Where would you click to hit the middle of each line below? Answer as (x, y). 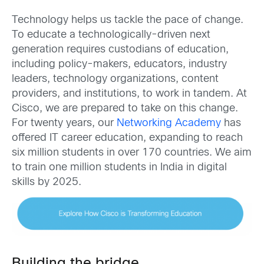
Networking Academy (169, 123)
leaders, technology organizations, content (115, 79)
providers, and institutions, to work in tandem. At (129, 94)
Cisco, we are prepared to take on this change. (125, 108)
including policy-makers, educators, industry (119, 64)
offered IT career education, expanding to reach (127, 138)
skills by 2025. (47, 182)
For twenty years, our (64, 123)
